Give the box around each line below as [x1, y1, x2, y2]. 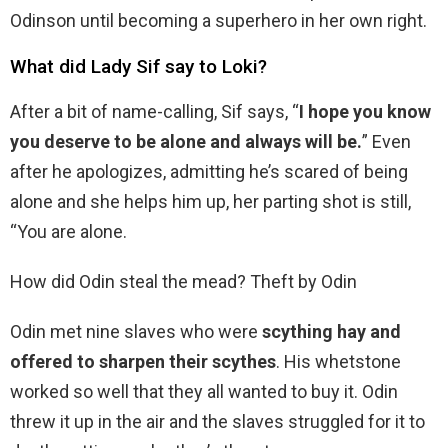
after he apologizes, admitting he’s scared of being [10, 161, 408, 183]
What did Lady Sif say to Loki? [10, 55, 267, 79]
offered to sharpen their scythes [10, 351, 276, 373]
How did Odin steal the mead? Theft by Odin [10, 271, 357, 293]
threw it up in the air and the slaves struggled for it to [10, 411, 425, 433]
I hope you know [299, 101, 431, 123]
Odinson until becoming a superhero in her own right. [10, 10, 427, 32]
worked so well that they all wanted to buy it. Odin [10, 381, 398, 403]
